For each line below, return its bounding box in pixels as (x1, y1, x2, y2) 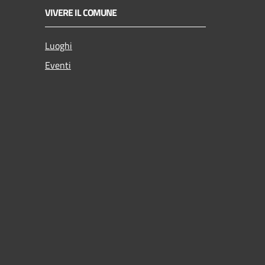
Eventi (45, 57, 71, 72)
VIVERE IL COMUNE (45, 5, 117, 20)
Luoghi (45, 38, 72, 53)
